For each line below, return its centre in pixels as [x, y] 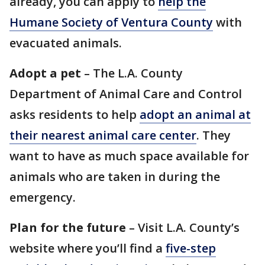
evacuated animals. [67, 43]
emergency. [44, 198]
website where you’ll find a [88, 248]
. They [214, 135]
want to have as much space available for [129, 156]
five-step [191, 248]
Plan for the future [68, 228]
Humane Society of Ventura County [111, 22]
